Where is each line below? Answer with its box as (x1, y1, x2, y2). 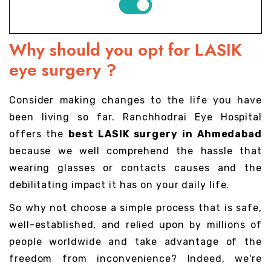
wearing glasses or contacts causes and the (9, 162, 262, 174)
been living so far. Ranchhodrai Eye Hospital (9, 111, 262, 123)
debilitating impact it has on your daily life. (9, 179, 230, 191)
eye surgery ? (9, 57, 117, 83)
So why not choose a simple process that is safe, (9, 202, 262, 214)
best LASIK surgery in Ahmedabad (68, 128, 262, 140)
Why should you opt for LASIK (9, 38, 242, 63)
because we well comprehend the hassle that (9, 145, 262, 157)
